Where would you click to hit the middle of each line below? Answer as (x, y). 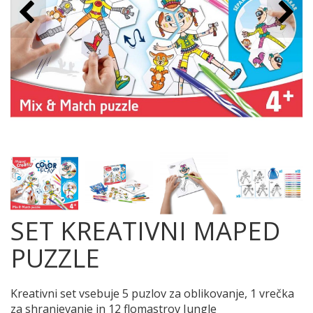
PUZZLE (55, 258)
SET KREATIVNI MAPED (145, 231)
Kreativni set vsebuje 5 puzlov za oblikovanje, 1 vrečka (152, 293)
